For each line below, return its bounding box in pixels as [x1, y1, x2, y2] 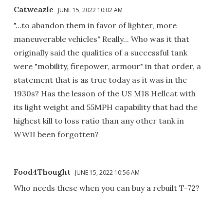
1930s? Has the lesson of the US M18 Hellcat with [14, 88, 196, 98]
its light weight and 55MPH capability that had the [14, 102, 198, 112]
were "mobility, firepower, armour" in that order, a [14, 61, 201, 71]
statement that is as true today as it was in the [14, 74, 187, 85]
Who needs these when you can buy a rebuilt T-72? [14, 182, 200, 193]
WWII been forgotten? [14, 129, 99, 139]
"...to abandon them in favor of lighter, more [14, 20, 177, 30]
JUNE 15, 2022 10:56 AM [75, 168, 140, 177]
